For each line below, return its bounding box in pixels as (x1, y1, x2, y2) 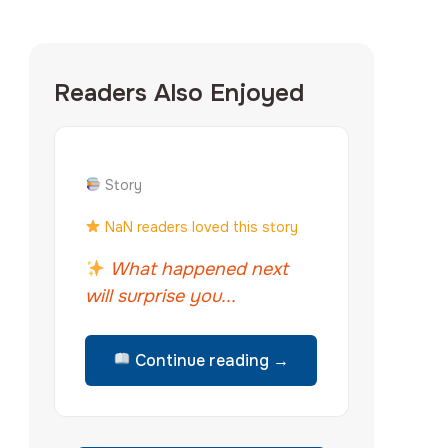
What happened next (105, 257, 288, 280)
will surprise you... (85, 284, 237, 307)
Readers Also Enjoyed (54, 77, 305, 108)
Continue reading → (131, 349, 290, 371)
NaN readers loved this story (101, 217, 299, 236)
